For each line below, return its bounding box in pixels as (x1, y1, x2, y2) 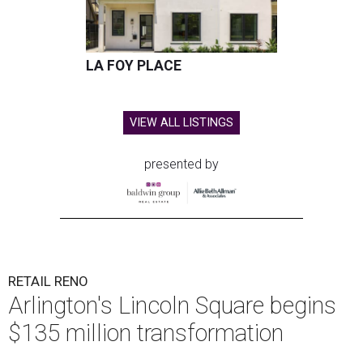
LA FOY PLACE (86, 57, 181, 74)
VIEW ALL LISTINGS (130, 115, 233, 130)
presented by (144, 156, 219, 172)
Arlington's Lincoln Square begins (8, 291, 336, 319)
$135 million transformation (8, 318, 284, 347)
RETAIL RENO (8, 272, 88, 289)
